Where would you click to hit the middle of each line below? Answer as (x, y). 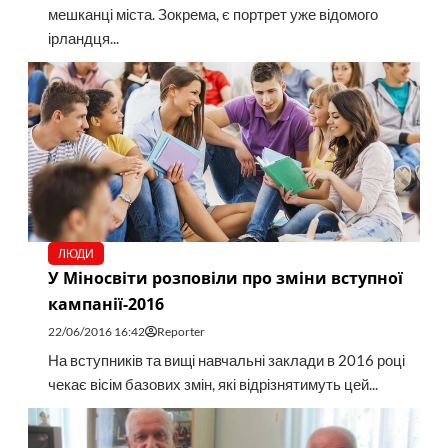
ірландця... (83, 39)
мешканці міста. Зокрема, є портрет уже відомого (212, 15)
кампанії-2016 (105, 304)
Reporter (180, 332)
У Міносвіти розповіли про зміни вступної (225, 278)
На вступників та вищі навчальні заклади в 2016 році (226, 361)
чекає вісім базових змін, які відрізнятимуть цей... (212, 385)
